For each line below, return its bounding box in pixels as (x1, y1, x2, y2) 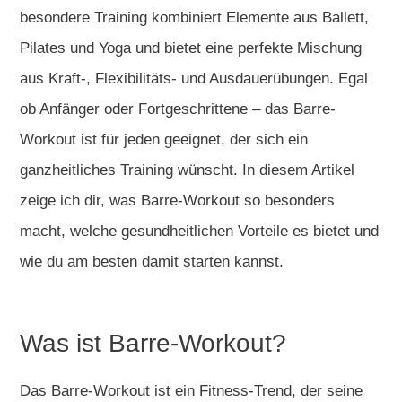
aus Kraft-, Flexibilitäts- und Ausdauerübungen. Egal (20, 69, 368, 87)
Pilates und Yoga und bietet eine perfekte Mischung (20, 39, 362, 57)
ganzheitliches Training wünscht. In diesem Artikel (20, 161, 354, 179)
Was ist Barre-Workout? (20, 328, 286, 357)
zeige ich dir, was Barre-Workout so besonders (20, 191, 335, 209)
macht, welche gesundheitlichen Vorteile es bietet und (20, 222, 379, 240)
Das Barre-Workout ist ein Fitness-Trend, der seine (20, 381, 363, 399)
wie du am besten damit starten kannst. (20, 252, 284, 270)
